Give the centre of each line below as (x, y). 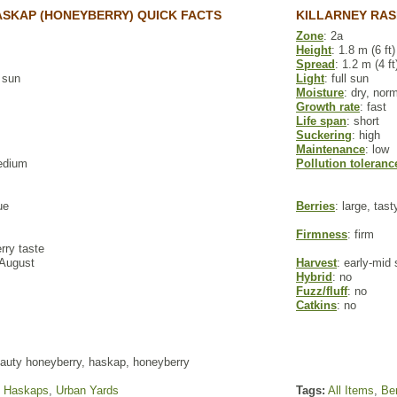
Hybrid (314, 277)
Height (314, 50)
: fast (373, 107)
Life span (321, 121)
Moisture (320, 93)
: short (363, 121)
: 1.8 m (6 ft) (363, 50)
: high (366, 135)
